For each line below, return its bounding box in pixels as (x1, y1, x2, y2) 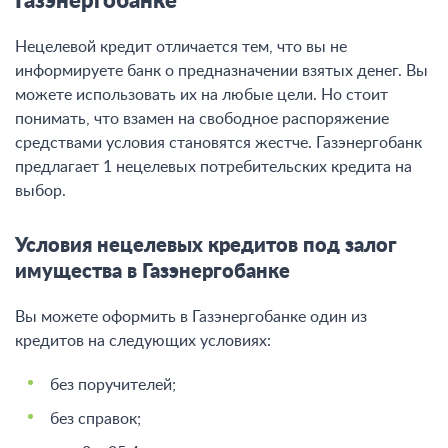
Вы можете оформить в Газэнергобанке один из (15, 309, 367, 325)
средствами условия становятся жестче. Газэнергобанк (15, 135, 422, 151)
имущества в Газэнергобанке (15, 262, 290, 282)
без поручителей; (50, 377, 176, 393)
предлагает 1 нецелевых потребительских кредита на (15, 159, 412, 175)
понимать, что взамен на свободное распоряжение (15, 111, 389, 127)
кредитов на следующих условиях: (15, 333, 271, 349)
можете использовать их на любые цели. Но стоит (15, 87, 388, 103)
